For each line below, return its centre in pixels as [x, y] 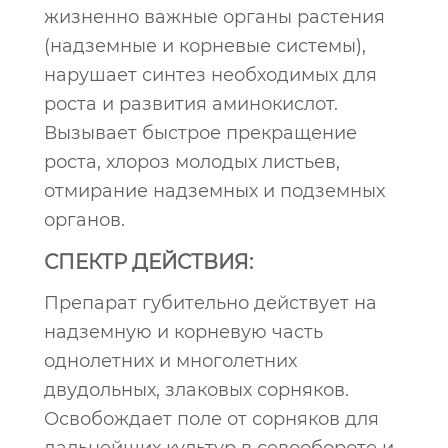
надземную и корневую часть [183, 332]
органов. [84, 220]
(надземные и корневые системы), [205, 46]
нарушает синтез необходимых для [210, 75]
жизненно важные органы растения [214, 17]
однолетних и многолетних [170, 361]
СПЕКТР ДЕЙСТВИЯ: [148, 262]
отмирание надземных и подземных [214, 191]
